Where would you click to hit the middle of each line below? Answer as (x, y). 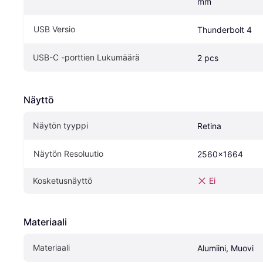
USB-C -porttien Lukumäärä (86, 58)
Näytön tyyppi (60, 126)
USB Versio (54, 29)
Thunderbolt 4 (225, 30)
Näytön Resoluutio (68, 154)
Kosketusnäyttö (63, 181)
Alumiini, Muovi (225, 248)
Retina (209, 126)
